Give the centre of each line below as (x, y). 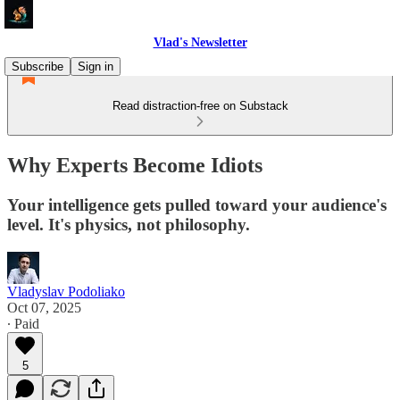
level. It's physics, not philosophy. (129, 224)
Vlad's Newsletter (200, 42)
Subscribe (37, 67)
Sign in (96, 67)
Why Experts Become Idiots (135, 165)
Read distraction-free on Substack (200, 106)
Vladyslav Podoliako (66, 291)
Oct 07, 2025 (44, 307)
